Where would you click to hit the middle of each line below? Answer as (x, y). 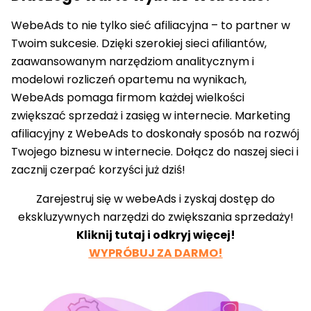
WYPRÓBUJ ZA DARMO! (155, 253)
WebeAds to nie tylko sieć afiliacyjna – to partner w (151, 26)
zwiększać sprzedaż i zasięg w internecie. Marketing (151, 116)
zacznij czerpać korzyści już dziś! (98, 170)
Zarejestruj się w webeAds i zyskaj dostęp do (155, 199)
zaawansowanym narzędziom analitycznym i (133, 62)
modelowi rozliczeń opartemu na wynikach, (129, 80)
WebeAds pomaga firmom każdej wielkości (128, 98)
